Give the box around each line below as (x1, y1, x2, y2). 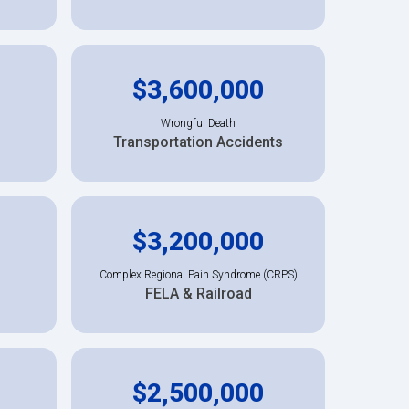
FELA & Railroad (144, 284, 252, 302)
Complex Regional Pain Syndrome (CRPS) (99, 267, 298, 281)
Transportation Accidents (113, 132, 283, 151)
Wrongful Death (161, 116, 236, 130)
